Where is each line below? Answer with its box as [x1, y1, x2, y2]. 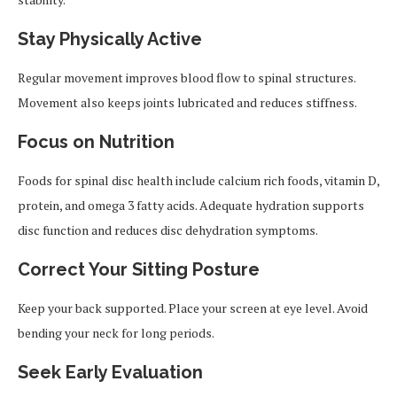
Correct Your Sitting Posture [18, 259, 260, 280]
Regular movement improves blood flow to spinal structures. [18, 69, 355, 86]
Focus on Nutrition [18, 131, 175, 152]
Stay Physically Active [18, 28, 202, 50]
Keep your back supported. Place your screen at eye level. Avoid [18, 300, 368, 316]
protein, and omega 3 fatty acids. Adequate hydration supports [18, 197, 364, 214]
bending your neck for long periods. [18, 324, 214, 341]
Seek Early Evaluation [18, 362, 203, 383]
